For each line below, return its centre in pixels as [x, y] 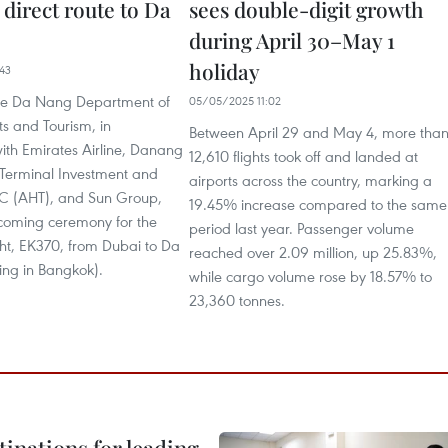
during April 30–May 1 [292, 40]
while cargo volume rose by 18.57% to [310, 276]
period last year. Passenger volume [301, 228]
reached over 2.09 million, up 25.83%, [313, 252]
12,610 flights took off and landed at [303, 156]
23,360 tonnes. [237, 300]
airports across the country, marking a [310, 180]
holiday [224, 71]
